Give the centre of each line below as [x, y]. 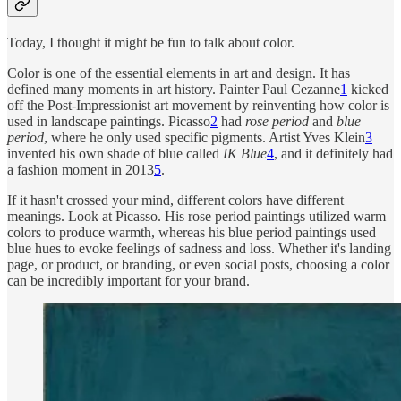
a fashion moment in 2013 [81, 169]
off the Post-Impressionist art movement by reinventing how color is [198, 105]
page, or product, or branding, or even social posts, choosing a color [198, 264]
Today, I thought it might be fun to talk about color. [153, 42]
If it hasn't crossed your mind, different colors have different [175, 200]
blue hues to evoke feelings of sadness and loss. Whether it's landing [199, 248]
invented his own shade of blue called [115, 153]
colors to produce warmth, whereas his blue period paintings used [192, 232]
